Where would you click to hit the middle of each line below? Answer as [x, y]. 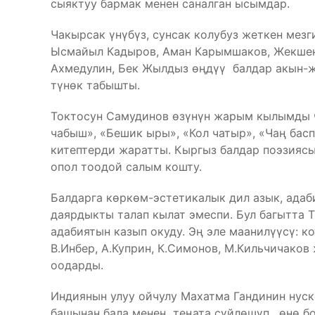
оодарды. [77, 265]
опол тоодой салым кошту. [126, 167]
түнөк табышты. [95, 85]
